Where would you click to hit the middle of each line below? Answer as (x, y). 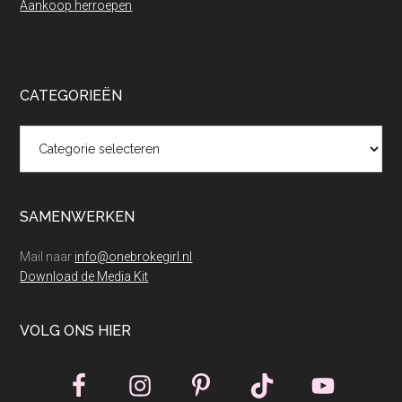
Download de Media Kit (84, 277)
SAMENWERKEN (78, 217)
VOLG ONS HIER (76, 331)
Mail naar (48, 257)
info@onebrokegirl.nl (134, 257)
